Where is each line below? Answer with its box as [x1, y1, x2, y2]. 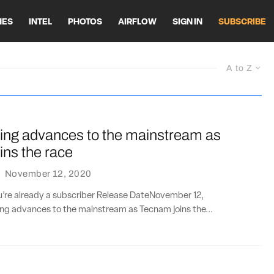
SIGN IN [172, 17, 202, 27]
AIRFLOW [118, 17, 157, 27]
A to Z [226, 64, 253, 73]
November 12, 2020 [4, 168, 92, 179]
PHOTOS [68, 17, 102, 27]
